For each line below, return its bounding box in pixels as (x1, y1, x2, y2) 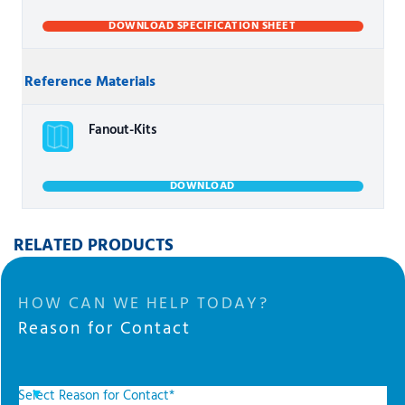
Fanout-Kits (89, 119, 157, 141)
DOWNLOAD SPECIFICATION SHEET (108, 17, 297, 35)
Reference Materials (24, 71, 156, 94)
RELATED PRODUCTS (14, 232, 174, 259)
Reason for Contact (18, 316, 192, 343)
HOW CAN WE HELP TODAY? (18, 291, 269, 317)
